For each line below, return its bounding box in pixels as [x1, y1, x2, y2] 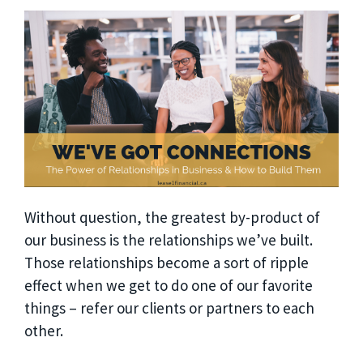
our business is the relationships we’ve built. [24, 230, 313, 250]
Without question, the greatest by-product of [24, 207, 320, 227]
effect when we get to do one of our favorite [24, 275, 313, 295]
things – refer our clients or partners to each [24, 298, 314, 318]
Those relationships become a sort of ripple [24, 253, 309, 272]
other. [24, 321, 66, 340]
